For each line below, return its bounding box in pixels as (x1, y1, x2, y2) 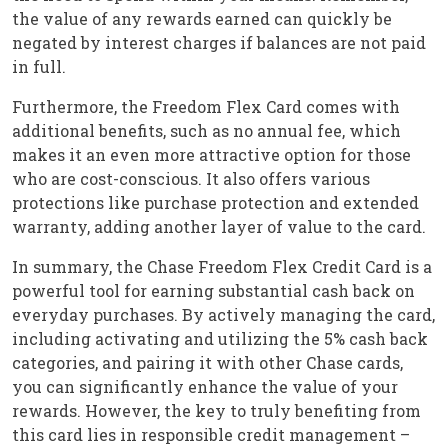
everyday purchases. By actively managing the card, (12, 303, 435, 325)
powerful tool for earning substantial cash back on (12, 279, 415, 301)
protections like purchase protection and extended (12, 191, 419, 213)
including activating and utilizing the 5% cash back (12, 327, 428, 349)
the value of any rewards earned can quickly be (12, 7, 392, 29)
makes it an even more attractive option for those (12, 143, 411, 165)
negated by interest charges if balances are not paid (12, 31, 426, 53)
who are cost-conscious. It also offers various (12, 167, 370, 189)
